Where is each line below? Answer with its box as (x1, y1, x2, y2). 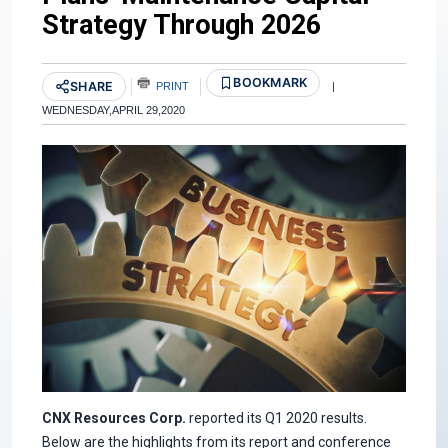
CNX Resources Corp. (42, 409, 189, 426)
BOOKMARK (233, 74, 308, 90)
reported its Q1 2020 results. (189, 409, 367, 426)
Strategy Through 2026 (42, 8, 321, 41)
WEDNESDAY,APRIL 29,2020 (42, 104, 185, 117)
